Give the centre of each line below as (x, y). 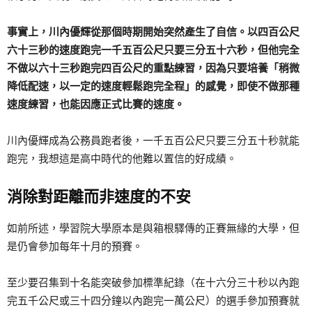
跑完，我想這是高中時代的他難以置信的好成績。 (122, 159)
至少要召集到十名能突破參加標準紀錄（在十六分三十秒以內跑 (153, 283)
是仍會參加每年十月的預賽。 (75, 247)
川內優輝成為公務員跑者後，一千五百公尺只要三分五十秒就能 (153, 141)
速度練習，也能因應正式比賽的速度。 (96, 104)
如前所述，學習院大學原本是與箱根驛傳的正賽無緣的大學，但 (153, 228)
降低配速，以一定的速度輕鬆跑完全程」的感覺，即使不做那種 (153, 86)
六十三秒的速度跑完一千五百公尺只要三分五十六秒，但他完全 (153, 50)
